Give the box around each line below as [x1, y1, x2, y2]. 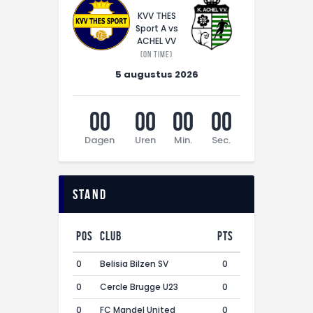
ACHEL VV [137, 34, 176, 47]
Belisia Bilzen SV [100, 257, 168, 270]
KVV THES [137, 9, 176, 22]
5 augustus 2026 [115, 67, 198, 81]
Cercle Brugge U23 [100, 280, 178, 293]
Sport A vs [135, 22, 178, 34]
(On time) [140, 48, 173, 59]
